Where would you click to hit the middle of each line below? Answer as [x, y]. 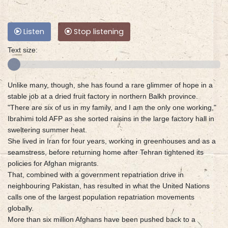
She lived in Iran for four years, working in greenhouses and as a [112, 141]
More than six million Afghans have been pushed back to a [102, 220]
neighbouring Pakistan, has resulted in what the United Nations [109, 186]
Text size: [23, 50]
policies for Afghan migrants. [53, 164]
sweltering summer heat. [47, 130]
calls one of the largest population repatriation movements [101, 197]
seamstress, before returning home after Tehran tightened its [106, 152]
